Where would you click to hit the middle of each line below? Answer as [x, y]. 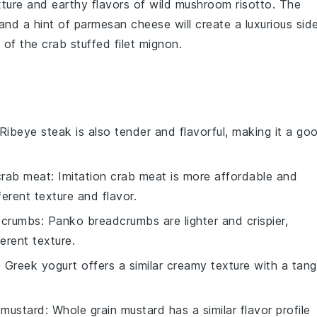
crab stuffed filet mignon [110, 44]
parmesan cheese [122, 24]
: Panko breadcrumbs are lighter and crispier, [164, 221]
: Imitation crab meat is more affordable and [174, 176]
